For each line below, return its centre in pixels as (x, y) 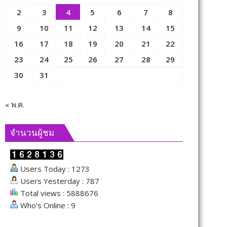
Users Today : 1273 (54, 169)
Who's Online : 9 (47, 205)
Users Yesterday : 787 (59, 181)
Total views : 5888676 (58, 193)
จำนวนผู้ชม (32, 133)
